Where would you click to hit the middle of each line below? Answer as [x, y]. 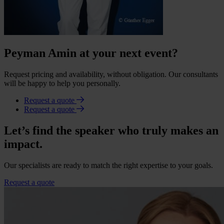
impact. [23, 144]
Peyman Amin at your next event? [91, 53]
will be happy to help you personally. [62, 83]
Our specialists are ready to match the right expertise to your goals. [108, 165]
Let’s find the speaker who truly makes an [111, 131]
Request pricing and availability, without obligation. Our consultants [111, 74]
